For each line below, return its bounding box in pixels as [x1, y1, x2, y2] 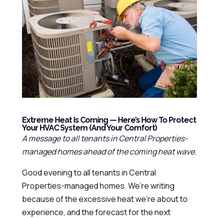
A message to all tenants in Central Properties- [22, 133, 188, 144]
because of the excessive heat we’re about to [22, 194, 188, 204]
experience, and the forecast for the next [22, 207, 171, 218]
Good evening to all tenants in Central [22, 167, 156, 178]
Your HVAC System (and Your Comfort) [22, 123, 157, 132]
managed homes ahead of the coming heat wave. [22, 146, 197, 157]
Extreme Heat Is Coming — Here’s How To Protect [22, 115, 196, 125]
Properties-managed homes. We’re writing [22, 180, 175, 191]
